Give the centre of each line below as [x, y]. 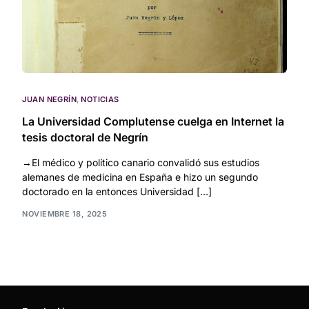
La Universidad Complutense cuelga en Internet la [153, 122]
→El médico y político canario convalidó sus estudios [141, 163]
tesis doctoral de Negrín [86, 138]
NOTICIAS [100, 100]
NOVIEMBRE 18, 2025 [65, 213]
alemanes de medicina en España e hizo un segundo [140, 177]
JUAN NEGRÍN [50, 100]
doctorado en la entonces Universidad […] [117, 192]
